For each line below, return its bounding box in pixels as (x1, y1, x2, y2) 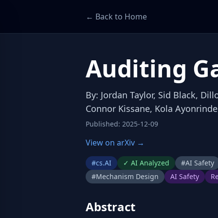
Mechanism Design (96, 172, 159, 181)
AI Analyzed (131, 158, 169, 167)
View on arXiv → (86, 137, 145, 148)
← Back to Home (86, 11, 147, 22)
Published (86, 119, 118, 128)
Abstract (86, 199, 135, 215)
